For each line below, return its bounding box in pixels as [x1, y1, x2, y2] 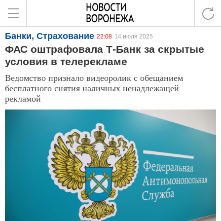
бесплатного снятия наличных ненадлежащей [5, 82, 179, 94]
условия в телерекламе [5, 56, 127, 67]
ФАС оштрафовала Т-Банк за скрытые [5, 43, 204, 55]
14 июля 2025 [114, 33, 153, 40]
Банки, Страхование [5, 31, 94, 41]
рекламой [5, 92, 41, 104]
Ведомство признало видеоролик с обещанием [5, 72, 183, 83]
